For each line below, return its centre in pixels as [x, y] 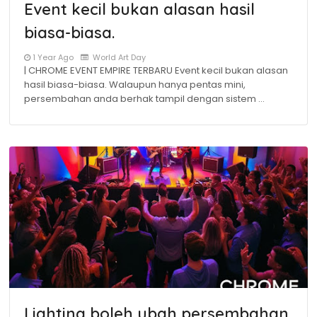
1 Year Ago [53, 57]
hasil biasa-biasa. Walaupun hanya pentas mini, [135, 85]
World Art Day [118, 57]
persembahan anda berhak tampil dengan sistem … [144, 99]
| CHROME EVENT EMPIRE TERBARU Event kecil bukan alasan [156, 70]
